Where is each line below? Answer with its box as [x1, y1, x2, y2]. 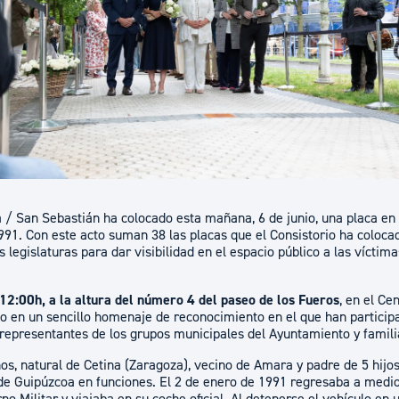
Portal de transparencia [210, 110, 348, 127]
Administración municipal [210, 6, 381, 27]
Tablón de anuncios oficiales [210, 42, 372, 60]
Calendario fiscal [210, 76, 306, 94]
